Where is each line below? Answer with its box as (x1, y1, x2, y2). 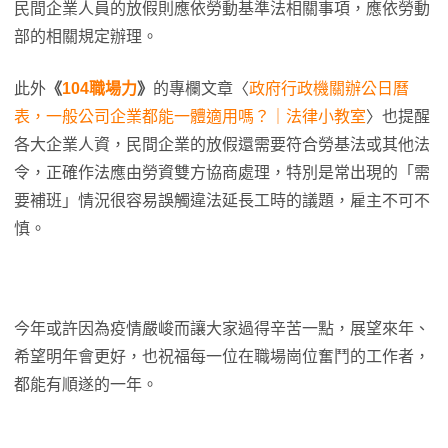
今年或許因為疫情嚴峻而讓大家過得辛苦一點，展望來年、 (14, 320, 430, 338)
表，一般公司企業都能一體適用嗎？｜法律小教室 (14, 108, 366, 126)
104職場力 (62, 80, 137, 98)
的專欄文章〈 (153, 80, 249, 98)
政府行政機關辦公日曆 (249, 80, 409, 98)
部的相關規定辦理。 (14, 28, 158, 46)
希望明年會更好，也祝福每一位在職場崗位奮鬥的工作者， (14, 348, 430, 366)
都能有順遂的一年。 (14, 376, 158, 394)
